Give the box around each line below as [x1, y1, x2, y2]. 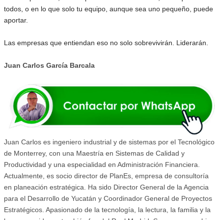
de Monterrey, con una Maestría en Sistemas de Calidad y [4, 149, 185, 158]
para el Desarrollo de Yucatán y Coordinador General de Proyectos [4, 194, 212, 203]
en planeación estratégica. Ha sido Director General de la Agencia [4, 183, 209, 192]
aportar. [4, 16, 28, 24]
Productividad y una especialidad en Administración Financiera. [4, 161, 200, 169]
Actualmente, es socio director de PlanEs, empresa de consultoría [4, 172, 209, 180]
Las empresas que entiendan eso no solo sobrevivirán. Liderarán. [4, 39, 208, 47]
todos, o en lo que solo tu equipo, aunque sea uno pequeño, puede [4, 5, 213, 13]
